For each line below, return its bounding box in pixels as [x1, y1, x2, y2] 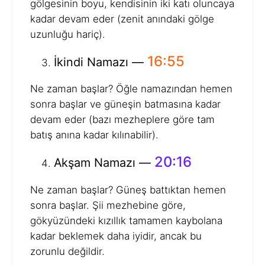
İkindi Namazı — [54, 54, 147, 69]
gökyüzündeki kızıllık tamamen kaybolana [30, 215, 222, 227]
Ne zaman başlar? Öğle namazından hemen [30, 83, 232, 95]
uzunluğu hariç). [30, 28, 105, 40]
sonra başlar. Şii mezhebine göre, [30, 199, 186, 212]
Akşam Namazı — [54, 156, 154, 170]
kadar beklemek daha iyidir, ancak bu [30, 230, 202, 243]
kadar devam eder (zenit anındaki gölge [30, 12, 214, 25]
